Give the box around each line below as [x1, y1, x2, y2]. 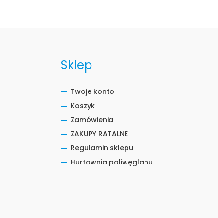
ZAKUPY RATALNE [71, 129, 128, 139]
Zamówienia [71, 115, 114, 125]
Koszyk [71, 101, 95, 110]
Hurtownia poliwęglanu [71, 157, 153, 167]
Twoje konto [71, 87, 115, 96]
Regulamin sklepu [71, 143, 134, 153]
